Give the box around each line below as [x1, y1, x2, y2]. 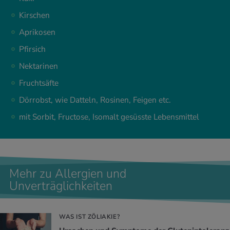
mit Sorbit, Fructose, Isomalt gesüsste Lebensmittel [19, 111, 199, 123]
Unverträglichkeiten [9, 178, 112, 195]
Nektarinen [19, 61, 58, 72]
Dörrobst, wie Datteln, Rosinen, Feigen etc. [19, 94, 173, 106]
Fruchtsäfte [19, 78, 59, 89]
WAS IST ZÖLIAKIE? [59, 213, 120, 221]
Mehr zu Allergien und [9, 165, 126, 182]
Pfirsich [19, 44, 46, 55]
